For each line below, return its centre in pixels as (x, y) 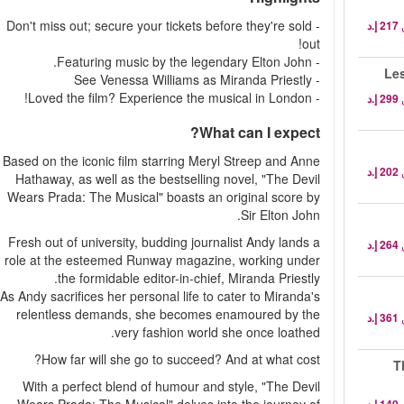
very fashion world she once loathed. (217, 332)
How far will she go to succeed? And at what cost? (180, 359)
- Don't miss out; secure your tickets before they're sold (159, 25)
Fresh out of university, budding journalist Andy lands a (164, 242)
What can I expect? (259, 132)
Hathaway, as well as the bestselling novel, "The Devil (167, 179)
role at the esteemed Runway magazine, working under (162, 260)
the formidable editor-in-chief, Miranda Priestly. (188, 278)
